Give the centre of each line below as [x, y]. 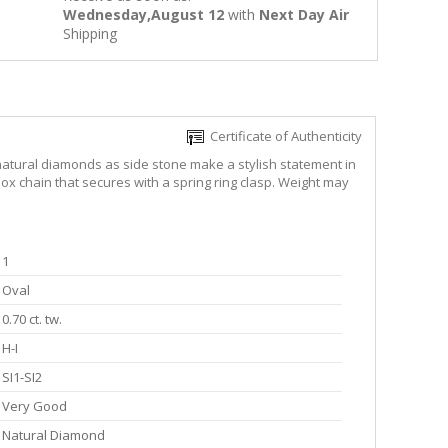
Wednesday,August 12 [144, 14]
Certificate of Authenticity [283, 136]
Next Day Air [304, 14]
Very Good [34, 406]
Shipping [90, 33]
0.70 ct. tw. [32, 319]
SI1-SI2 [22, 377]
